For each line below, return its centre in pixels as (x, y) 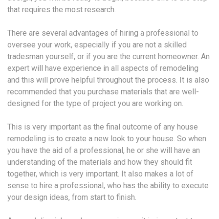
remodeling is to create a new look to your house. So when (107, 138)
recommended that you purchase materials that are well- (103, 91)
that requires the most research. (62, 9)
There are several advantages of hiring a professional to (103, 33)
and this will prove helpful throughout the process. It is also (108, 80)
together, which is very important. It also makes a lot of (100, 174)
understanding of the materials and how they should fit (100, 162)
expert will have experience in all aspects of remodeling (103, 68)
